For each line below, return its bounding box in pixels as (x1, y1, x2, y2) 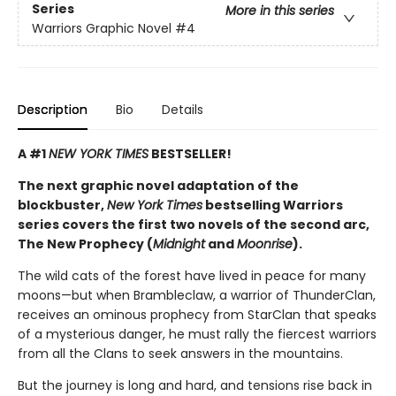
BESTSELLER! (148, 145, 232, 163)
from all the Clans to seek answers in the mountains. (18, 345, 343, 362)
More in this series (225, 2, 334, 20)
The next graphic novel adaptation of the (18, 177, 299, 194)
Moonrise (237, 235, 293, 253)
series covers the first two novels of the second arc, (18, 216, 369, 233)
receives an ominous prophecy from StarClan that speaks (18, 306, 377, 324)
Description (18, 101, 88, 118)
